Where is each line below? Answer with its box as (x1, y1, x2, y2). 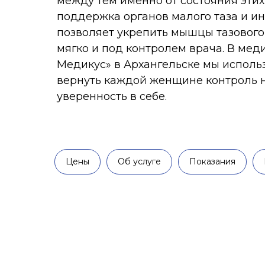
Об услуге (118, 156, 161, 167)
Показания (189, 156, 235, 167)
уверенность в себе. (50, 51, 150, 63)
